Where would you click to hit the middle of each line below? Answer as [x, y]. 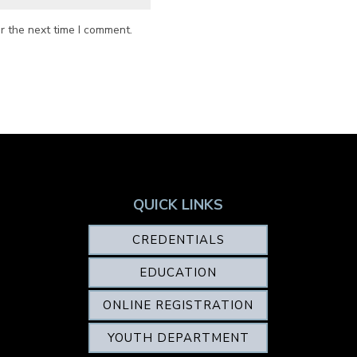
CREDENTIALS [178, 239]
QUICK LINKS [178, 205]
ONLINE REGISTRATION [178, 305]
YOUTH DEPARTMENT [178, 337]
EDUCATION [178, 272]
